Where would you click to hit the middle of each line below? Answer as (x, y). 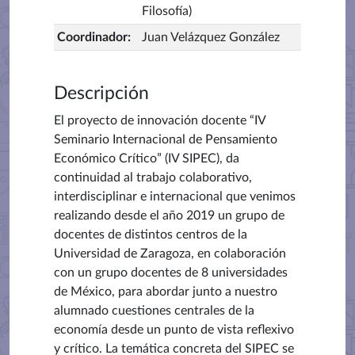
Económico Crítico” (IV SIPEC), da (147, 158)
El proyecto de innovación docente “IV (160, 120)
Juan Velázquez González (211, 37)
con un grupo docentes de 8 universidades (171, 273)
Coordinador (92, 37)
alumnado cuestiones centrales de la (154, 311)
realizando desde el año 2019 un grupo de (169, 216)
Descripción (101, 94)
